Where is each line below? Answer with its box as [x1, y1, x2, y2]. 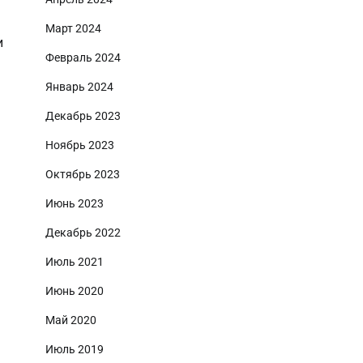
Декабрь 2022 [45, 226, 121, 239]
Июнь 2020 [45, 284, 104, 297]
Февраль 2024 [45, 51, 121, 64]
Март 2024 [45, 22, 101, 35]
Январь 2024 [45, 80, 113, 93]
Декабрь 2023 [45, 109, 121, 122]
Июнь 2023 [45, 197, 104, 210]
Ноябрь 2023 [45, 139, 114, 152]
